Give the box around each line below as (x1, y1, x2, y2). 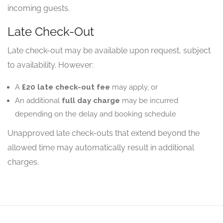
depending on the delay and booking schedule (15, 110, 176, 118)
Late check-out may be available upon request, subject (7, 46, 211, 55)
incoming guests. (7, 3, 70, 13)
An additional (15, 96, 62, 105)
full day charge (62, 96, 120, 105)
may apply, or (110, 83, 158, 92)
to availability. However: (7, 60, 94, 70)
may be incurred (120, 96, 178, 105)
